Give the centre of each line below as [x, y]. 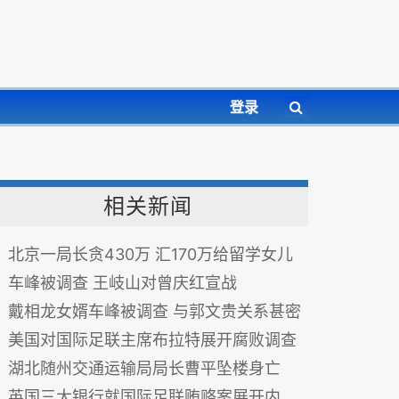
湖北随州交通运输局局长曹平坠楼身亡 [144, 368]
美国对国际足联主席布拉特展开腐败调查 [152, 340]
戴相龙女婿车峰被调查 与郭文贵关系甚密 [155, 311]
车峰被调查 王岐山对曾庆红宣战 [122, 283]
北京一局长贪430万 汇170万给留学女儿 [151, 254]
